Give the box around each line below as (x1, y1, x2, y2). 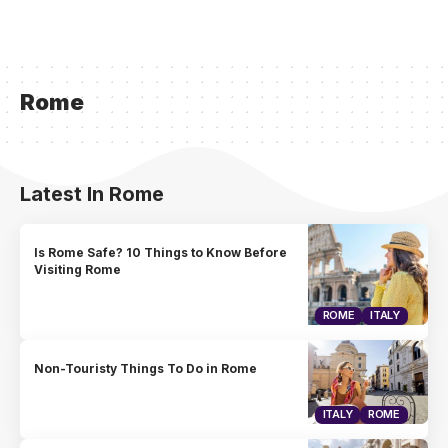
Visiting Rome (34, 262, 122, 278)
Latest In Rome (20, 182, 164, 206)
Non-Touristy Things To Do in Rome (34, 361, 258, 377)
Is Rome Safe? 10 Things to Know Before (34, 245, 288, 261)
